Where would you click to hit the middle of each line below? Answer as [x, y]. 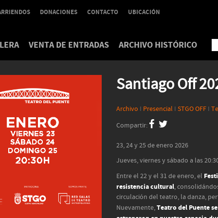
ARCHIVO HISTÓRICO [158, 45]
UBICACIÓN [144, 12]
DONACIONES [59, 12]
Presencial [158, 109]
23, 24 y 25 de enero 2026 [152, 145]
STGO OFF [192, 109]
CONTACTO [103, 12]
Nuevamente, [136, 208]
